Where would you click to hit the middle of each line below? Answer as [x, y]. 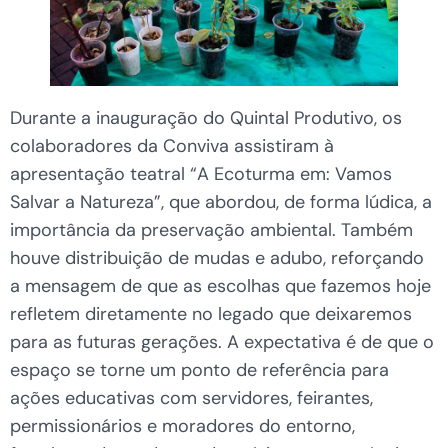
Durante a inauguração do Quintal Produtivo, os [206, 118]
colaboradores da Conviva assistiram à [172, 146]
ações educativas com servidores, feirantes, [191, 398]
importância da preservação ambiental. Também [211, 230]
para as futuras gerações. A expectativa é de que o [222, 342]
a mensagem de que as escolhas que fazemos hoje [220, 286]
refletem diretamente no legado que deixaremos [211, 314]
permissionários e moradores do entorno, [182, 426]
